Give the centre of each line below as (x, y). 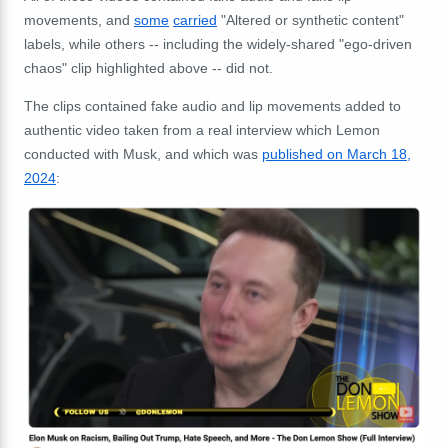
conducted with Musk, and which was (143, 154)
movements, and (79, 20)
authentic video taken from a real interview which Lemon (202, 130)
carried (195, 20)
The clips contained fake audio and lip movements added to (212, 106)
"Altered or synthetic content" (310, 20)
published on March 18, (336, 154)
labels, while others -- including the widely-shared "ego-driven (218, 44)
